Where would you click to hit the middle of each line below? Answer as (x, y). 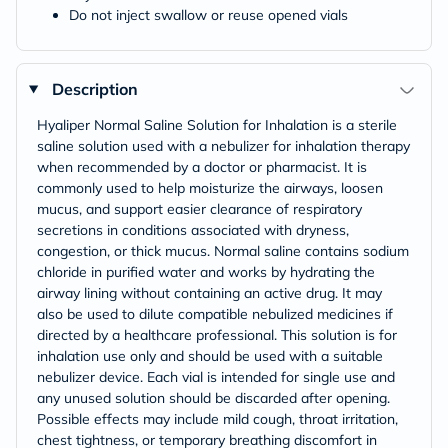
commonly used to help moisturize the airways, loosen (210, 188)
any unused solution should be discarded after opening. (213, 398)
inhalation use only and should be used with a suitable (210, 356)
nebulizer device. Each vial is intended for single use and (216, 377)
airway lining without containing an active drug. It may (209, 293)
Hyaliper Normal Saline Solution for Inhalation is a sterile (217, 125)
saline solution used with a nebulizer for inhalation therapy (223, 146)
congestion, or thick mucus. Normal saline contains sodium (223, 251)
